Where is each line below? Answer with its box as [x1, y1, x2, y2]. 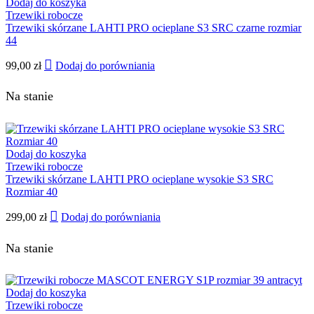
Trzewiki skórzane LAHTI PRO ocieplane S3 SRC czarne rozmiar [6, 21, 301, 34]
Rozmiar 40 [6, 186, 57, 198]
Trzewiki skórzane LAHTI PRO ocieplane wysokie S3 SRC [6, 173, 273, 186]
